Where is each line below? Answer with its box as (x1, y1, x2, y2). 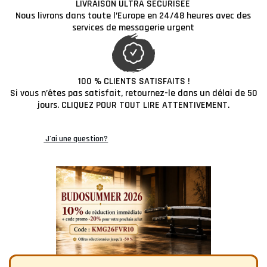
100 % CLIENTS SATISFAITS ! (77, 75, 190, 88)
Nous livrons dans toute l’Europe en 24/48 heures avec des (15, 10, 251, 23)
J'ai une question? (44, 133, 108, 145)
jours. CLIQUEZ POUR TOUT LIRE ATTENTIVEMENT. (38, 99, 229, 112)
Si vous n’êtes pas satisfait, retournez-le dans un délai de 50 (10, 87, 257, 100)
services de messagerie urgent (72, 21, 194, 35)
